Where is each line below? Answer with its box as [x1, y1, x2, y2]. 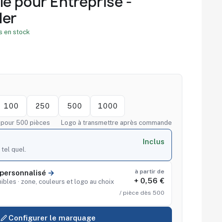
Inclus [143, 137, 165, 146]
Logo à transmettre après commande [61, 119, 172, 127]
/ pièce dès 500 [119, 189, 165, 197]
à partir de [135, 168, 165, 175]
